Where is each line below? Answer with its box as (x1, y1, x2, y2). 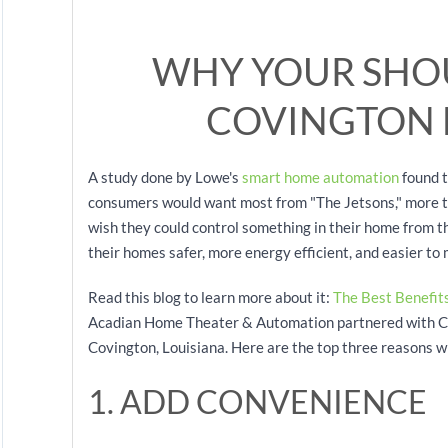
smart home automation (242, 168, 399, 186)
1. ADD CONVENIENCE (88, 382, 427, 421)
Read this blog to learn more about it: (88, 288, 333, 306)
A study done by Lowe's (88, 168, 242, 186)
